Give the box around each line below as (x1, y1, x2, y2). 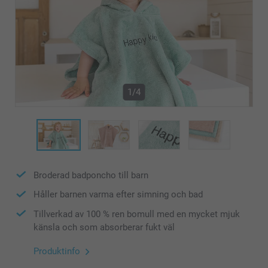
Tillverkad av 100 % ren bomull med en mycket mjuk (33, 208, 240, 220)
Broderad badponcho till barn (33, 169, 148, 181)
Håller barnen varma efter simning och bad (33, 189, 203, 200)
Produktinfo (33, 246, 80, 257)
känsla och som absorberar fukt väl (33, 222, 175, 233)
